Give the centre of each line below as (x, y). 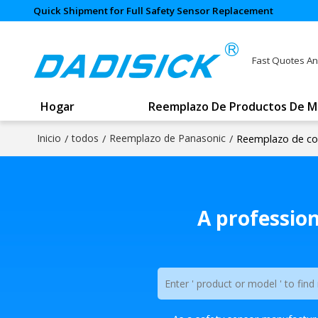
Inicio (49, 138)
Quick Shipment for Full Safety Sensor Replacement (153, 11)
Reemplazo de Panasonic (167, 138)
